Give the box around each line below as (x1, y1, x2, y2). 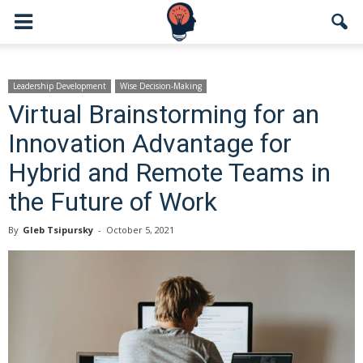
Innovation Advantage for (8, 128, 292, 159)
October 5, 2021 (106, 224, 174, 236)
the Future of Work (8, 186, 217, 217)
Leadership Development (13, 80, 106, 92)
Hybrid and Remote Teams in (8, 157, 331, 188)
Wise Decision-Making (120, 80, 202, 92)
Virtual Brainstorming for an (8, 99, 319, 130)
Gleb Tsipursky (23, 224, 93, 236)
